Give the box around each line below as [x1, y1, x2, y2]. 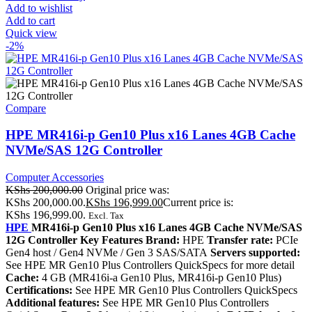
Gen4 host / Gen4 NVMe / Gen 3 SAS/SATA [6, 247, 208, 259]
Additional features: [6, 297, 102, 309]
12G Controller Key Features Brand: [6, 234, 182, 247]
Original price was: [86, 184, 169, 196]
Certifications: [6, 284, 75, 297]
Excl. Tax [88, 210, 124, 221]
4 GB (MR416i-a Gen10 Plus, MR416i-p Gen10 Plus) [42, 272, 281, 284]
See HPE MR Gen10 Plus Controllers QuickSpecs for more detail [6, 259, 295, 272]
